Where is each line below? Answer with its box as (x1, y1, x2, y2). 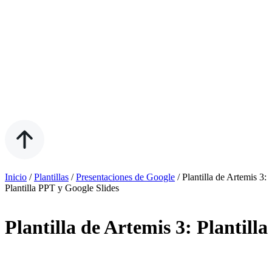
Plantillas (34, 172, 69, 182)
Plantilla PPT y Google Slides (5, 183, 119, 193)
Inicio (5, 172, 27, 182)
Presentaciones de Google (76, 172, 175, 182)
